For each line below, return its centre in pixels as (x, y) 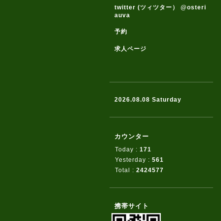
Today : (127, 149)
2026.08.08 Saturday (148, 100)
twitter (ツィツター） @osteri (160, 7)
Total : (126, 170)
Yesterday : (133, 160)
